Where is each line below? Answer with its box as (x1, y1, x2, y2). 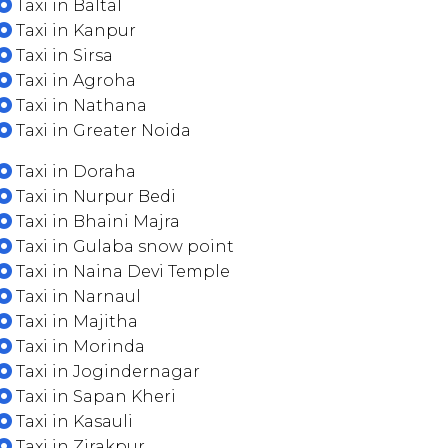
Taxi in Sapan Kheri (12, 387, 176, 406)
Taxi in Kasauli (12, 412, 133, 431)
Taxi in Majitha (12, 312, 138, 331)
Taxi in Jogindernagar (12, 362, 200, 381)
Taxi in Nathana (12, 96, 147, 115)
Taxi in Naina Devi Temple (12, 262, 230, 281)
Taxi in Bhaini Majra (12, 212, 180, 231)
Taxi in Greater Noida (12, 121, 191, 140)
